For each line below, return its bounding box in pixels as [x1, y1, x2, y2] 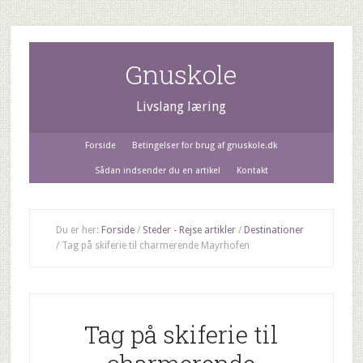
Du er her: [55, 224, 101, 236]
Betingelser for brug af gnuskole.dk [132, 140, 278, 151]
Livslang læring [136, 99, 227, 114]
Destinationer [243, 224, 304, 236]
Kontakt [236, 165, 268, 176]
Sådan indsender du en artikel [94, 165, 220, 176]
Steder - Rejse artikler [142, 224, 236, 236]
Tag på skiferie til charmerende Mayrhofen [58, 240, 250, 251]
